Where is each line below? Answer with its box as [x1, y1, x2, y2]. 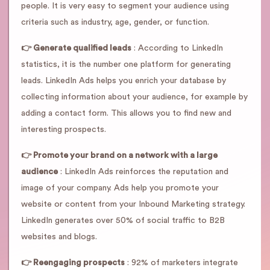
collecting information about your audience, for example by [21, 93, 248, 101]
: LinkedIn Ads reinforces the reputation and [58, 168, 228, 176]
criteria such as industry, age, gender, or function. [21, 18, 209, 27]
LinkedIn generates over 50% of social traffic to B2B [21, 216, 225, 225]
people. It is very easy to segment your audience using [21, 2, 229, 10]
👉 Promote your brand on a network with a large [21, 151, 218, 160]
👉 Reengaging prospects [21, 259, 125, 267]
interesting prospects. [21, 125, 106, 134]
